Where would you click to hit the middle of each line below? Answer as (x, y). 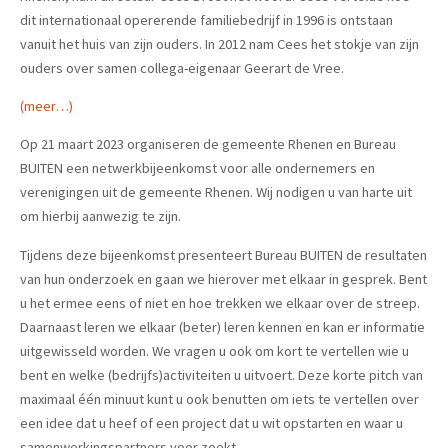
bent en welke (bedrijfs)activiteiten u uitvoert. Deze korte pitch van (221, 374)
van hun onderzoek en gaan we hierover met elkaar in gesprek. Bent (223, 278)
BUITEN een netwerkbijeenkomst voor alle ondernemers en (197, 168)
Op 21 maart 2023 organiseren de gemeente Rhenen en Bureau (208, 144)
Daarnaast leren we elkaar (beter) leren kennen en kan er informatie (222, 326)
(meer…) (46, 106)
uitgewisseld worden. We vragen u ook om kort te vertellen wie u (214, 350)
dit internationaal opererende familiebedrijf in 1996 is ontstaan (206, 19)
